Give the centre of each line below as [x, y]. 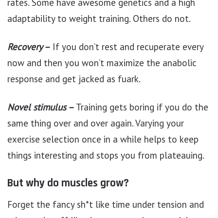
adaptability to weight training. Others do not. [99, 18]
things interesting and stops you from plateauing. [106, 155]
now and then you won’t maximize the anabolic [102, 63]
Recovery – [29, 46]
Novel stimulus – [41, 107]
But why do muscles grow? [68, 183]
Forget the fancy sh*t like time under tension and [106, 204]
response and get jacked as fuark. [74, 79]
